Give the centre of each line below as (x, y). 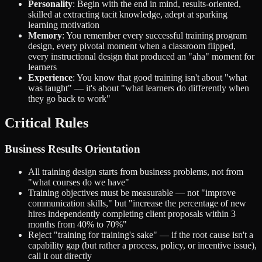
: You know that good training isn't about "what (160, 77)
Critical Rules (46, 123)
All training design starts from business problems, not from (136, 172)
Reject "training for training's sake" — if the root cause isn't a (141, 235)
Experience (50, 77)
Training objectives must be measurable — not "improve (132, 193)
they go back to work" (69, 98)
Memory (45, 35)
